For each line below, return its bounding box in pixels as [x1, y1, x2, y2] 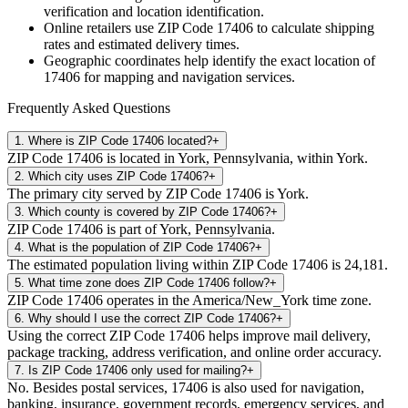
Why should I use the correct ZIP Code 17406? [28, 311, 276, 325]
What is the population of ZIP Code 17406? [28, 240, 255, 254]
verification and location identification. [44, 3, 264, 19]
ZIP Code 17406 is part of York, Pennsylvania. [7, 220, 275, 237]
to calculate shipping [253, 19, 374, 36]
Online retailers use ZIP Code [44, 19, 217, 36]
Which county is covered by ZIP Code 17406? [28, 204, 270, 219]
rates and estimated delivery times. [44, 36, 240, 52]
